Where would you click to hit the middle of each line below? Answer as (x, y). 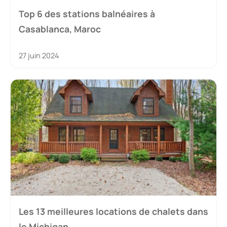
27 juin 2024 (39, 56)
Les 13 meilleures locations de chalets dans (113, 211)
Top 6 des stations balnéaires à (87, 14)
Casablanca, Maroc (60, 29)
